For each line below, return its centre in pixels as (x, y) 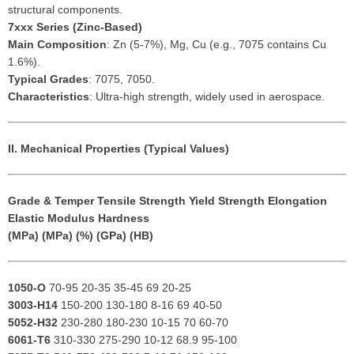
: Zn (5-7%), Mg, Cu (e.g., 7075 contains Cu (217, 45)
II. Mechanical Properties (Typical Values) (119, 149)
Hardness (124, 218)
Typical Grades (48, 79)
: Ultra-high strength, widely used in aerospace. (207, 97)
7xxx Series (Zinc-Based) (75, 27)
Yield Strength (227, 201)
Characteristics (49, 97)
